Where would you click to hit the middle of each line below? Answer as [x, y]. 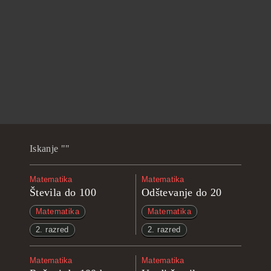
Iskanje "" [50, 149]
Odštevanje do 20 [182, 192]
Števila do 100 [63, 192]
